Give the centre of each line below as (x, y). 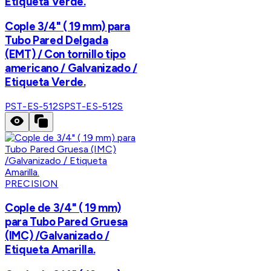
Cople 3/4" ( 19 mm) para (68, 27)
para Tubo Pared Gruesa (66, 221)
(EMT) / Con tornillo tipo (65, 54)
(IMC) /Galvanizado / (57, 235)
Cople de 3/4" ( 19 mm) (63, 207)
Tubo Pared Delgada (57, 41)
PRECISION (32, 184)
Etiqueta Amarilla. (50, 249)
